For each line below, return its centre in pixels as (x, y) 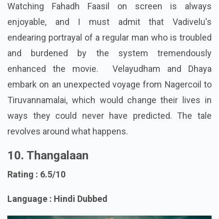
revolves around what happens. (68, 147)
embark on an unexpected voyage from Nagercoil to (109, 100)
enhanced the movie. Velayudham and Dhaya (109, 84)
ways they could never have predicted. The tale (109, 131)
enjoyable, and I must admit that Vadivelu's (109, 37)
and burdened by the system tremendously (109, 68)
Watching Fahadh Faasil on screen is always (109, 22)
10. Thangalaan (48, 171)
